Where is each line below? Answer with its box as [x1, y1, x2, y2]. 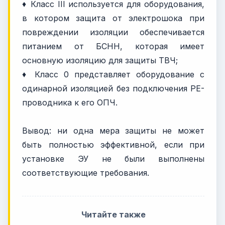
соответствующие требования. [22, 167, 149, 178]
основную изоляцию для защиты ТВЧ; [22, 55, 178, 65]
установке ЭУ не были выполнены [22, 153, 204, 164]
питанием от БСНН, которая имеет [22, 41, 204, 51]
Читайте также [81, 209, 146, 219]
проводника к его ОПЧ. [22, 97, 118, 107]
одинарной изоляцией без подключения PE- [22, 83, 204, 93]
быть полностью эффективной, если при [22, 139, 204, 150]
